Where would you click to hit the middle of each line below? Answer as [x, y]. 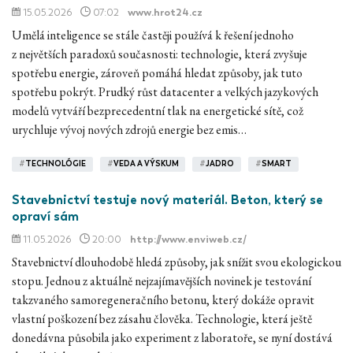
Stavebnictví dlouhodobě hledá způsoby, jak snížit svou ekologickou [176, 262]
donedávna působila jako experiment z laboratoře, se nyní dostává [172, 337]
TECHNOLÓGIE [55, 164]
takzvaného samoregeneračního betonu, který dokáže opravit [163, 299]
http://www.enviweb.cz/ [188, 239]
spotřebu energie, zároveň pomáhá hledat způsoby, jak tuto [157, 72]
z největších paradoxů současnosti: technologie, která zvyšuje [160, 54]
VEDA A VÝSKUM [146, 164]
